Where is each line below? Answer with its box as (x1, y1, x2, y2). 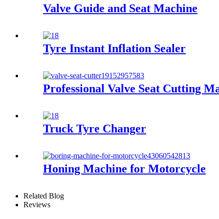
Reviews (23, 200, 50, 209)
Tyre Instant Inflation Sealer (43, 42, 186, 55)
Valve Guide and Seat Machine (43, 2, 197, 15)
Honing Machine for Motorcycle (43, 162, 206, 175)
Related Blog (23, 191, 64, 200)
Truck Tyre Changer (43, 122, 146, 135)
